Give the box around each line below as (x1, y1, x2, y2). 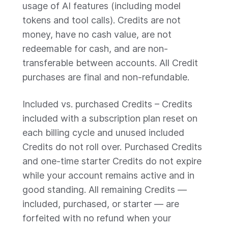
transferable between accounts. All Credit (22, 58, 198, 68)
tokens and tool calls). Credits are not (22, 15, 181, 25)
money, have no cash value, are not (22, 29, 172, 40)
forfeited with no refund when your (22, 213, 171, 223)
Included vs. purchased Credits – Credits (22, 99, 192, 109)
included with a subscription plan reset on (22, 113, 197, 124)
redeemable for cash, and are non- (22, 43, 168, 54)
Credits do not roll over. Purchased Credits (22, 141, 202, 152)
